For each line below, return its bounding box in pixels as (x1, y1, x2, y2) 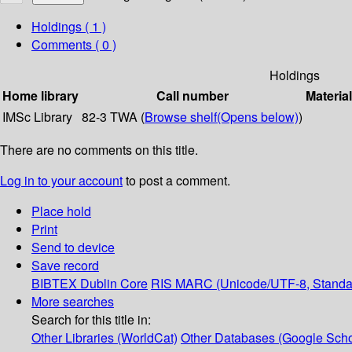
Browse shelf (145, 108, 217, 126)
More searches (31, 292, 114, 311)
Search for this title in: (31, 310, 151, 329)
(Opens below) (217, 108, 299, 126)
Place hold (31, 202, 91, 221)
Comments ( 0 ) (31, 35, 116, 54)
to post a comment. (123, 171, 230, 190)
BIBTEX (31, 274, 77, 293)
